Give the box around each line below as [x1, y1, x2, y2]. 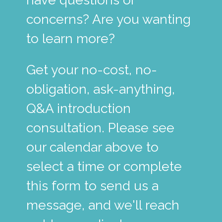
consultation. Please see [26, 120, 174, 135]
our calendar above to [26, 139, 159, 155]
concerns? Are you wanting [26, 11, 191, 27]
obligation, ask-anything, [26, 81, 175, 97]
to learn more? [26, 31, 118, 46]
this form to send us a [26, 178, 159, 193]
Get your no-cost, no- [26, 62, 157, 77]
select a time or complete [26, 159, 182, 174]
